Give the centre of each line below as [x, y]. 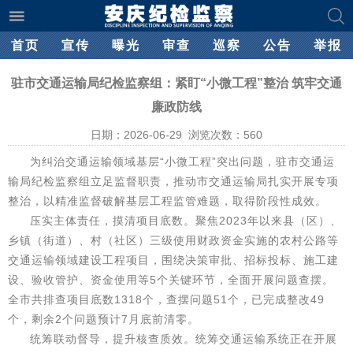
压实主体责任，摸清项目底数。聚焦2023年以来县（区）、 [186, 221]
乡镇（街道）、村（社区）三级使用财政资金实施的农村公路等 [173, 240]
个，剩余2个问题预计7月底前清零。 [104, 319]
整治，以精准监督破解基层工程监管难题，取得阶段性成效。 [167, 201]
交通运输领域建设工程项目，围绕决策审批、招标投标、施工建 [173, 260]
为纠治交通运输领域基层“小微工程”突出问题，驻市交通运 [182, 162]
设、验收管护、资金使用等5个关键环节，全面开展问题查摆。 [171, 280]
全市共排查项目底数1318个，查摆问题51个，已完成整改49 [166, 299]
